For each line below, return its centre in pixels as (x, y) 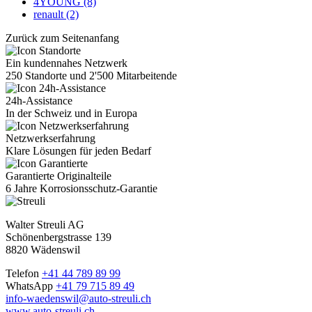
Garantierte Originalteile (58, 176)
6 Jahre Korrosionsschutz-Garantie (81, 189)
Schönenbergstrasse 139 (58, 237)
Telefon (22, 274)
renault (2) (56, 15)
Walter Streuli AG (45, 225)
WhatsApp (29, 286)
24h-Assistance (39, 101)
